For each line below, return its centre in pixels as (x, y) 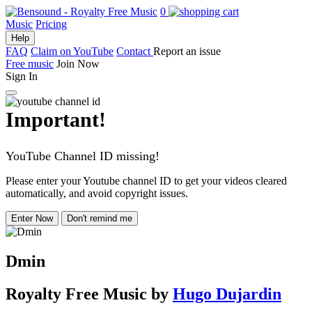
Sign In (22, 76)
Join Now (78, 64)
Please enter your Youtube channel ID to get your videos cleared (146, 181)
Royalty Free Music (76, 294)
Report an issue (187, 51)
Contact (135, 51)
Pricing (51, 24)
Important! (56, 119)
